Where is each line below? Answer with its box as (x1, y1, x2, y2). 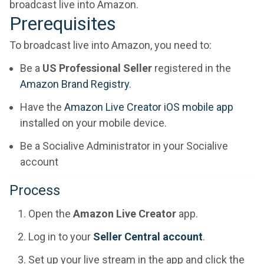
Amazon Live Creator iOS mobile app (64, 100, 233, 113)
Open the (28, 207, 73, 220)
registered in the (152, 61, 231, 74)
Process (9, 181, 60, 199)
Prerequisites (9, 12, 116, 35)
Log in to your (28, 230, 93, 243)
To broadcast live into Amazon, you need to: (9, 38, 212, 51)
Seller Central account (93, 230, 203, 243)
